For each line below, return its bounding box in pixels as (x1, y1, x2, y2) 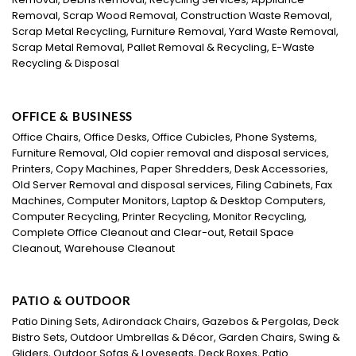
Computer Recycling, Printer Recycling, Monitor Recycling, (12, 209, 307, 223)
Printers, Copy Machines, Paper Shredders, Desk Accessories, (12, 161, 328, 176)
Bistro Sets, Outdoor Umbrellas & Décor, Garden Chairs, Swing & (12, 330, 340, 344)
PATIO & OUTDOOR (12, 293, 131, 308)
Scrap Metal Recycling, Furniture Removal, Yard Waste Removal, (12, 25, 339, 39)
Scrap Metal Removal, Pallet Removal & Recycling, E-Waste (12, 41, 315, 55)
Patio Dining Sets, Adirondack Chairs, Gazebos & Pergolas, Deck (12, 314, 339, 328)
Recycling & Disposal (12, 56, 119, 71)
